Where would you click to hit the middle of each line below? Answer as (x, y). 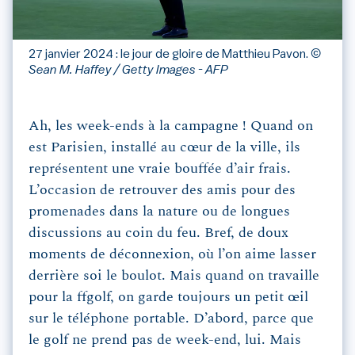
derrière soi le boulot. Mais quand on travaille (174, 276)
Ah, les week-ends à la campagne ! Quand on (171, 126)
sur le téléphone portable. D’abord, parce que (171, 319)
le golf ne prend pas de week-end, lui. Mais (165, 340)
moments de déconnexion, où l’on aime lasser (172, 255)
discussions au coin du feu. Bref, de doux (158, 233)
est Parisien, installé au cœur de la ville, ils (164, 148)
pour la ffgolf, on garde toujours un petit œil (168, 298)
